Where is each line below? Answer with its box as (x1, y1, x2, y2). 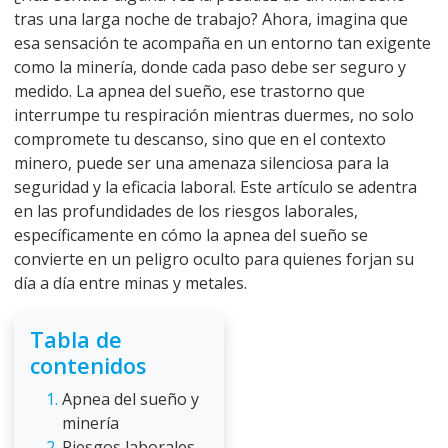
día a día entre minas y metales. (14, 272, 247, 295)
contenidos (30, 351, 146, 381)
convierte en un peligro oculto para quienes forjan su (14, 248, 414, 271)
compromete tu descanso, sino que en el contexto (14, 128, 386, 151)
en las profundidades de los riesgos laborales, (14, 200, 358, 223)
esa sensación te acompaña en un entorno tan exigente (14, 32, 431, 55)
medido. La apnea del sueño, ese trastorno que (14, 80, 365, 103)
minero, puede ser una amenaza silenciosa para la (14, 152, 389, 175)
